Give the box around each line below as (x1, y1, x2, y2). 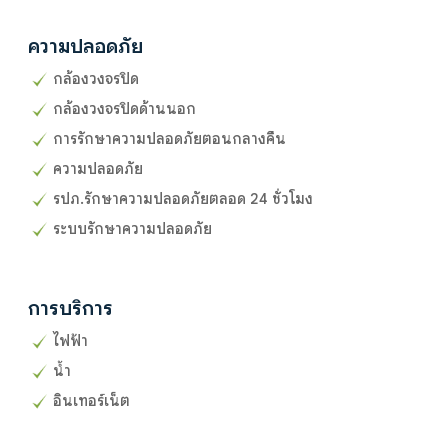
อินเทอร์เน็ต (53, 391, 130, 410)
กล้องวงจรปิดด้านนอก (53, 99, 196, 118)
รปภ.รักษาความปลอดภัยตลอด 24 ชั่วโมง (53, 189, 313, 208)
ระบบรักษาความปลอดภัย (53, 219, 212, 238)
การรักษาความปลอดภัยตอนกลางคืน (53, 129, 286, 148)
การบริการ (28, 295, 113, 321)
